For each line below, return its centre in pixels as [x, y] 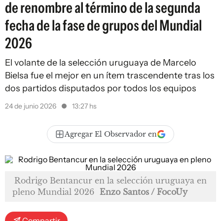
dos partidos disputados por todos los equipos [101, 88]
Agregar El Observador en [111, 134]
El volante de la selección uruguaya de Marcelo [101, 63]
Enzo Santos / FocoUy [144, 192]
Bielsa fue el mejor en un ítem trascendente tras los [110, 75]
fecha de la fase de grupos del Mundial [103, 25]
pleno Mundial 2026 [53, 192]
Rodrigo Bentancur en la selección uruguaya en [110, 181]
